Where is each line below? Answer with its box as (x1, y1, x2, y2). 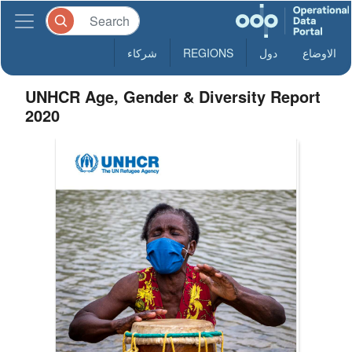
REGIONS (183, 45, 233, 60)
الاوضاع (302, 45, 336, 60)
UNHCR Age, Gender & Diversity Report (25, 85, 321, 108)
